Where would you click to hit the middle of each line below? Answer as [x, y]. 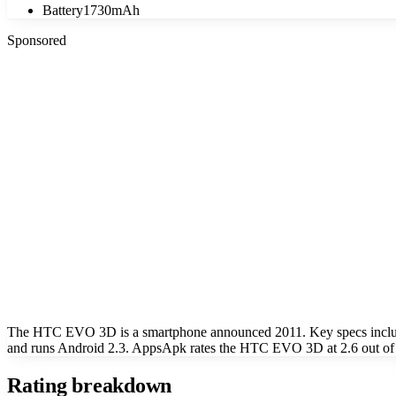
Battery [63, 10]
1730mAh [111, 10]
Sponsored [37, 40]
